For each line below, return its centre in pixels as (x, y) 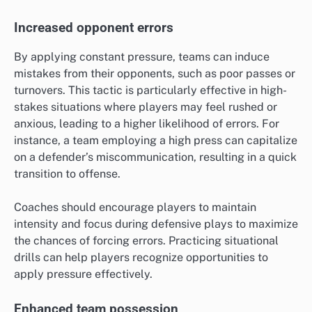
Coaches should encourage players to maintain (135, 207)
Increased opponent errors (94, 28)
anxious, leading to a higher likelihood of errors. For (147, 123)
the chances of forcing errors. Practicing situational (146, 240)
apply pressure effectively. (83, 274)
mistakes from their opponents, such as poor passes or (155, 73)
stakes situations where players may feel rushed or (146, 107)
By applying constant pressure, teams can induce (142, 56)
